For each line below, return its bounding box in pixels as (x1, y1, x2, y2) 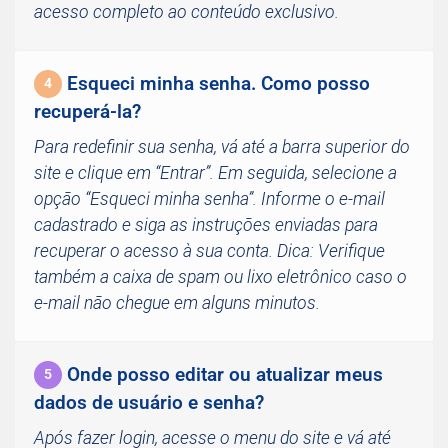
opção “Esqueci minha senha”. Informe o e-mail (34, 189, 385, 209)
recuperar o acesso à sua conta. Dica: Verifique (34, 241, 385, 261)
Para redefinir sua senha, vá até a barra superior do (34, 137, 410, 157)
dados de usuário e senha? (34, 391, 264, 414)
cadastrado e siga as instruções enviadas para (34, 215, 378, 235)
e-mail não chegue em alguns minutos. (34, 293, 320, 313)
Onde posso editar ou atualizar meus (67, 363, 383, 386)
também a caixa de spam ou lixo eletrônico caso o (34, 267, 407, 287)
